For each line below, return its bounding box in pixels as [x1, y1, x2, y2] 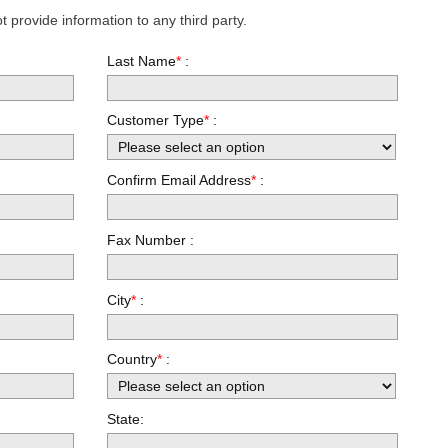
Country [107, 351, 158, 368]
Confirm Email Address [107, 172, 252, 189]
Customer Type [107, 112, 205, 129]
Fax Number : [107, 231, 195, 248]
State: [107, 411, 145, 428]
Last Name [107, 52, 177, 69]
